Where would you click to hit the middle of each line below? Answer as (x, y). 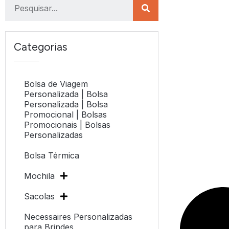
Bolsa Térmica (52, 156)
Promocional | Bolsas (65, 115)
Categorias (41, 47)
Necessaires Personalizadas (78, 217)
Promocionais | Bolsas (67, 125)
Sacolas (39, 197)
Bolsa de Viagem (56, 84)
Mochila (39, 176)
